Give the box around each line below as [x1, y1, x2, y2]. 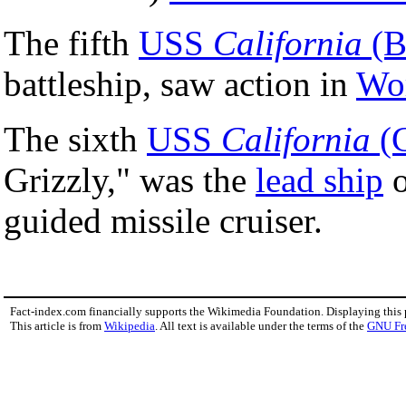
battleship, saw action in [4, 63, 356, 103]
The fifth [4, 23, 139, 63]
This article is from [10, 318, 104, 333]
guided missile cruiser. [4, 200, 323, 240]
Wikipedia [104, 318, 155, 333]
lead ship [256, 159, 383, 199]
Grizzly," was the [4, 159, 256, 199]
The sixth [4, 119, 147, 159]
